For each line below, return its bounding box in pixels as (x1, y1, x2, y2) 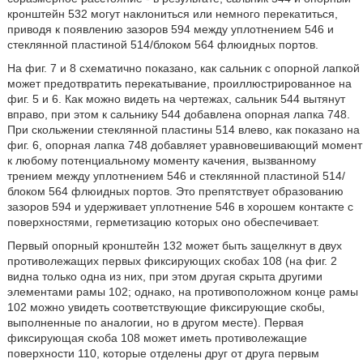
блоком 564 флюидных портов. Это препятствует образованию (6, 185, 344, 198)
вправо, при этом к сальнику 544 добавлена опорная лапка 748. (6, 108, 350, 121)
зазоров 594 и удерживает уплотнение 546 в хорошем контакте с (6, 200, 353, 213)
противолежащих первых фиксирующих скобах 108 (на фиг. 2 (6, 254, 337, 267)
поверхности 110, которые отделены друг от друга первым (6, 347, 319, 360)
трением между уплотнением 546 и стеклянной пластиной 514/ (6, 169, 345, 182)
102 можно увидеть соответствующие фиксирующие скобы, (6, 301, 325, 314)
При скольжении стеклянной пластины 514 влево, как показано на (6, 123, 360, 136)
